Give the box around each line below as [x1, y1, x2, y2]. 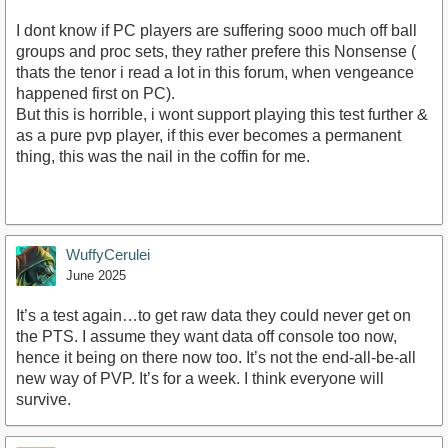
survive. [16, 391, 71, 409]
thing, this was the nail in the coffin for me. [16, 148, 310, 166]
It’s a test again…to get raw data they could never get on [16, 307, 411, 325]
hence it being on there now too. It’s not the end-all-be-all [16, 349, 416, 367]
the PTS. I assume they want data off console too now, [16, 328, 397, 346]
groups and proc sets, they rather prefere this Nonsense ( [16, 43, 416, 61]
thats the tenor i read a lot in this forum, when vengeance [16, 64, 414, 82]
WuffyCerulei [66, 246, 150, 264]
